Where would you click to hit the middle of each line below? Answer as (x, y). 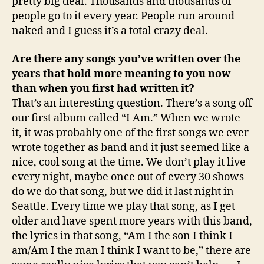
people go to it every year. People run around (123, 16)
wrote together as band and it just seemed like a (131, 147)
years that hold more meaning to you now (121, 74)
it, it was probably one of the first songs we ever (130, 133)
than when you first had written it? (103, 88)
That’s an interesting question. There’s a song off (132, 103)
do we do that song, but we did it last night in (123, 192)
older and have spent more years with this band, (132, 221)
